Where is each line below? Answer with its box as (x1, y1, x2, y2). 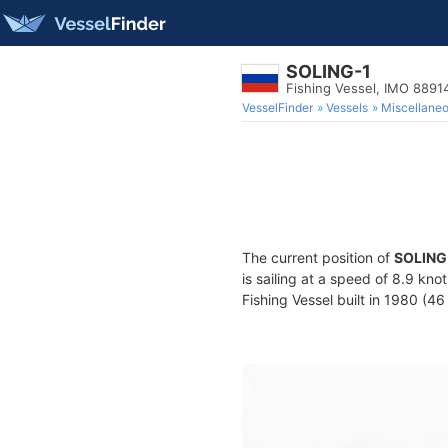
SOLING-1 (286, 61, 371, 82)
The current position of (242, 249, 394, 266)
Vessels (326, 100, 368, 115)
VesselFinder (242, 100, 313, 115)
